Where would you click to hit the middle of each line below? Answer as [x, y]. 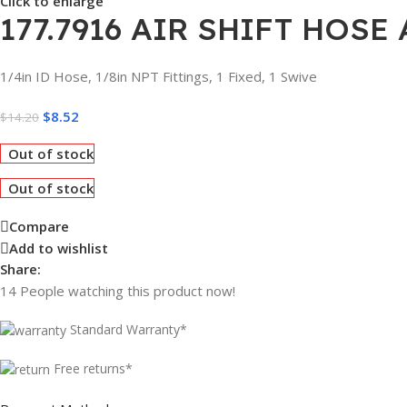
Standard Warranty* [129, 329]
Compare [39, 227]
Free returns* [93, 369]
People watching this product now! [128, 290]
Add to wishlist [59, 248]
